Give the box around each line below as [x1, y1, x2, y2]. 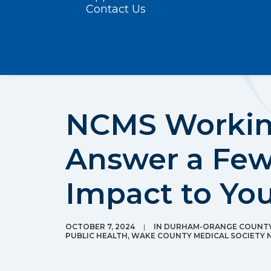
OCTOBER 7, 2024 [65, 222, 135, 231]
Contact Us [86, 2, 146, 16]
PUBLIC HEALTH [65, 231, 128, 240]
